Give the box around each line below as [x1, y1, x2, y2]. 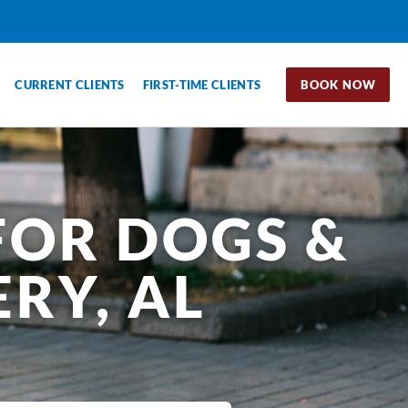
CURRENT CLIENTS [15, 76, 125, 92]
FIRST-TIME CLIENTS [142, 76, 261, 92]
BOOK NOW [301, 76, 376, 92]
